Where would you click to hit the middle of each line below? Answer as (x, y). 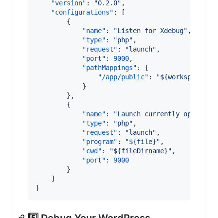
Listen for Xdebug (150, 30)
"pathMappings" (109, 67)
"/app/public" (123, 77)
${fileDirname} (141, 151)
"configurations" (82, 12)
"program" (100, 141)
